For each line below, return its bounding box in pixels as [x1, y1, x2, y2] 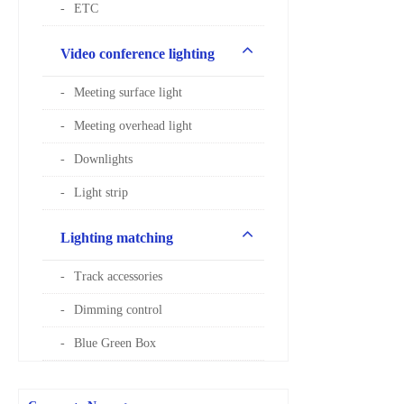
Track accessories [74, 270, 162, 284]
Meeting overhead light [74, 119, 192, 133]
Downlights [74, 152, 133, 167]
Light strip [74, 186, 128, 200]
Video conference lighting [60, 46, 215, 62]
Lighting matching [60, 230, 173, 246]
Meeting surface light [74, 86, 182, 100]
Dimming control [74, 303, 162, 317]
